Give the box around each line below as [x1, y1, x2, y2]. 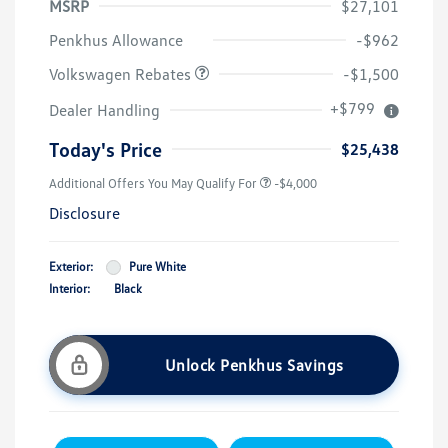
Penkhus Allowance [49, 30, 183, 51]
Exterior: [49, 259, 93, 275]
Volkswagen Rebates [49, 64, 195, 85]
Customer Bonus [126, 12, 227, 28]
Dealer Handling [49, 100, 160, 121]
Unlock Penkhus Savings [164, 355, 344, 376]
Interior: [49, 281, 90, 297]
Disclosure [49, 203, 120, 224]
